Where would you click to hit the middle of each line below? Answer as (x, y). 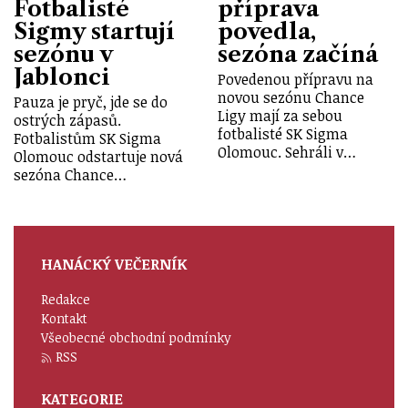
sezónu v (63, 54)
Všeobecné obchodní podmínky (136, 337)
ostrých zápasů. (67, 120)
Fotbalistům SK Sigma (87, 138)
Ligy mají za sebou (280, 115)
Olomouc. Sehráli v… (287, 152)
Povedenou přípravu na (296, 79)
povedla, (267, 31)
